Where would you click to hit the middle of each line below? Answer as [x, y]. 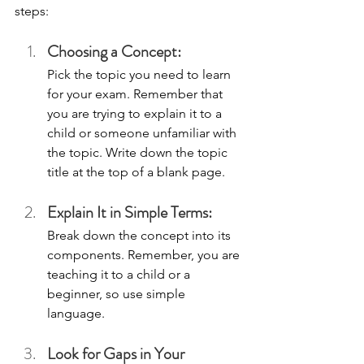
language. [78, 314]
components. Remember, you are [145, 255]
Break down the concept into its [141, 236]
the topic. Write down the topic [139, 153]
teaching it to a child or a [120, 275]
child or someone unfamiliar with [143, 133]
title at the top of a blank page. [136, 172]
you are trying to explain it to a [136, 114]
